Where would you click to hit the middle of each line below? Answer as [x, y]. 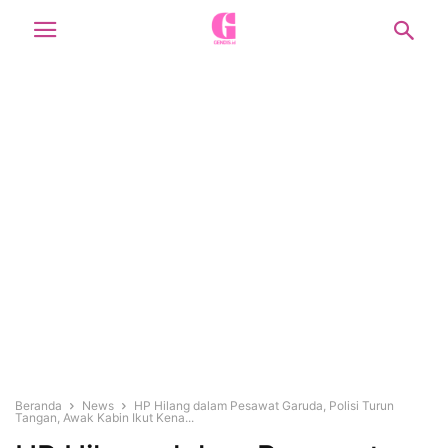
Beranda [38, 405]
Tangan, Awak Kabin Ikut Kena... [104, 417]
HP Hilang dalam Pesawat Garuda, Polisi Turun [264, 405]
